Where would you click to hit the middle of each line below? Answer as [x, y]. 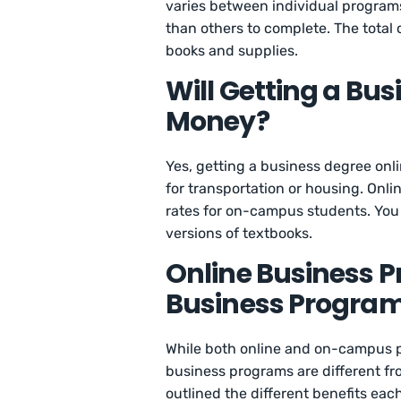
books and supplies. [232, 51]
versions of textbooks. [239, 234]
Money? [218, 122]
